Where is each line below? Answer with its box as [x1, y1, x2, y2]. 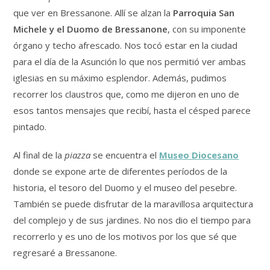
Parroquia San [173, 6, 235, 19]
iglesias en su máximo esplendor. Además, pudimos [13, 71, 227, 84]
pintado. [13, 120, 47, 133]
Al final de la [13, 148, 65, 161]
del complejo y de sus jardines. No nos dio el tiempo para [13, 213, 251, 226]
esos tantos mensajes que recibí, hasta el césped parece [13, 104, 251, 116]
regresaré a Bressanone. [13, 246, 118, 259]
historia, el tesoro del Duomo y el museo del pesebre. [13, 181, 237, 193]
